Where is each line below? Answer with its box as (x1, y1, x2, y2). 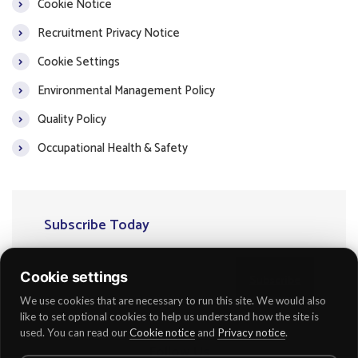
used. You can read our (20, 326, 129, 339)
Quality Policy (38, 109, 106, 129)
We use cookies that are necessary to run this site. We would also (20, 294, 326, 307)
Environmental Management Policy (38, 80, 215, 101)
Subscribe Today (44, 213, 149, 238)
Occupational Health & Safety (38, 137, 188, 158)
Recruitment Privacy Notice (38, 22, 180, 43)
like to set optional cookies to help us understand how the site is (20, 310, 319, 323)
